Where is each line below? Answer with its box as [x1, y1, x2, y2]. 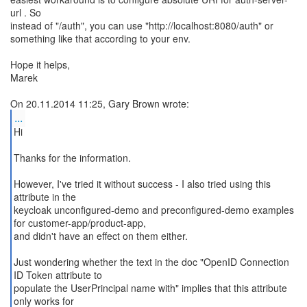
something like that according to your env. [10, 32, 191, 45]
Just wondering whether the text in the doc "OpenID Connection [13, 255, 289, 269]
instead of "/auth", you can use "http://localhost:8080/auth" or [10, 19, 273, 32]
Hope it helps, [10, 58, 70, 71]
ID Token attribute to [13, 268, 102, 282]
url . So [10, 5, 41, 19]
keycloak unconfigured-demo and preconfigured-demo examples [13, 203, 294, 217]
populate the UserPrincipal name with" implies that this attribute [13, 281, 287, 295]
